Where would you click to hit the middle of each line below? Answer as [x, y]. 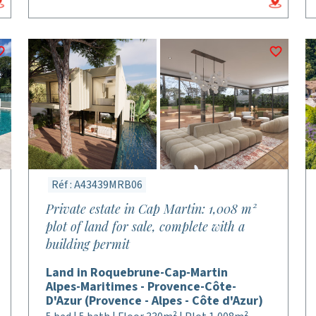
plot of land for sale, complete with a [146, 226]
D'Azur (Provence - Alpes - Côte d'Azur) [155, 301]
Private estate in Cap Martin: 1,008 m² [151, 209]
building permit [88, 244]
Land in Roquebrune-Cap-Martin [137, 273]
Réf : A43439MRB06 [97, 185]
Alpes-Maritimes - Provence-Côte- [141, 287]
